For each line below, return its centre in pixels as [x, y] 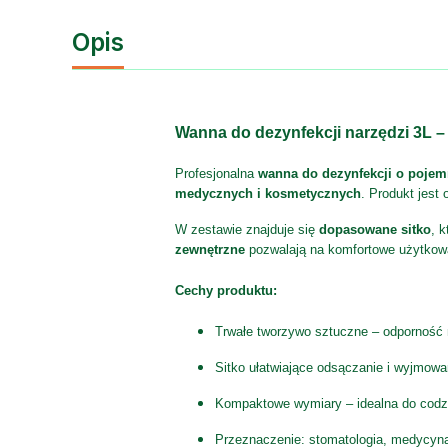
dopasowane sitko [374, 229]
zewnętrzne [209, 249]
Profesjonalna [216, 173]
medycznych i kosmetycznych [267, 193]
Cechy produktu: [225, 291]
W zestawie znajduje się [246, 229]
